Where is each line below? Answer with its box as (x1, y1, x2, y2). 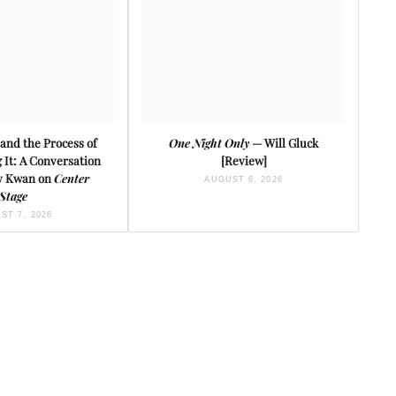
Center (54, 171, 90, 187)
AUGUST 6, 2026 (204, 175, 283, 185)
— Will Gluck (249, 135, 319, 151)
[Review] (220, 153, 267, 169)
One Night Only (169, 135, 250, 151)
